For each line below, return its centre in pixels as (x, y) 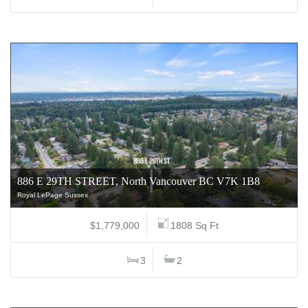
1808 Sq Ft (194, 225)
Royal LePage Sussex (53, 195)
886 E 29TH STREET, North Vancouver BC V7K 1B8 (139, 181)
